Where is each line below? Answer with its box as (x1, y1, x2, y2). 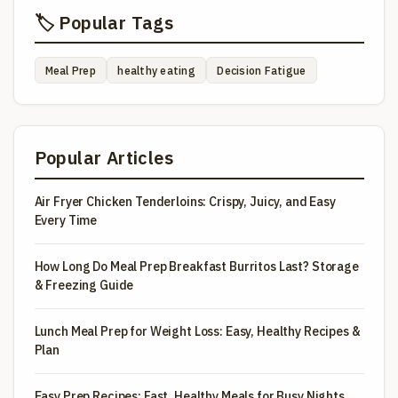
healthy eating (117, 64, 195, 78)
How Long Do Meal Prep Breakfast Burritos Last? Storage (34, 258, 359, 275)
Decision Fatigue (217, 64, 306, 78)
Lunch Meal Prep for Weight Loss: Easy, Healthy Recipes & (34, 322, 361, 339)
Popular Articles (34, 146, 173, 171)
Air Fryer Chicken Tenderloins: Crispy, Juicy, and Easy (34, 193, 336, 210)
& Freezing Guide (34, 276, 134, 293)
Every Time (34, 211, 98, 228)
